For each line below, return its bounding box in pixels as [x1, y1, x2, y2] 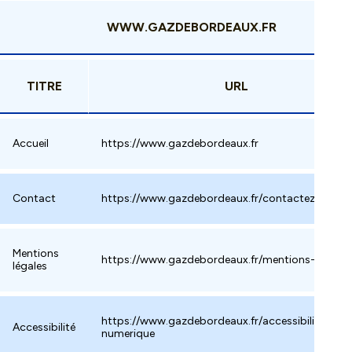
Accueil [13, 137, 49, 150]
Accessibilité [13, 321, 75, 334]
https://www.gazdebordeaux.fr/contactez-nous [101, 192, 345, 205]
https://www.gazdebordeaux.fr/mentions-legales [101, 253, 350, 266]
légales [13, 259, 47, 273]
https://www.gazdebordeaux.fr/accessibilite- [101, 314, 329, 328]
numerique [101, 327, 155, 340]
